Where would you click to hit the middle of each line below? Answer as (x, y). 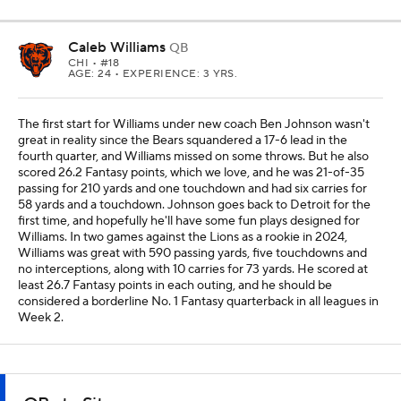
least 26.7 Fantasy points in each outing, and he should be (175, 285)
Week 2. (41, 317)
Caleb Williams (117, 47)
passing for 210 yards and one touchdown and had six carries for (192, 188)
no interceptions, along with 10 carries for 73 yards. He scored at (193, 269)
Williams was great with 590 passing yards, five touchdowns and (192, 253)
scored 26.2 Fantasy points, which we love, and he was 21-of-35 (191, 172)
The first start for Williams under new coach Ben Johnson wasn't (194, 124)
